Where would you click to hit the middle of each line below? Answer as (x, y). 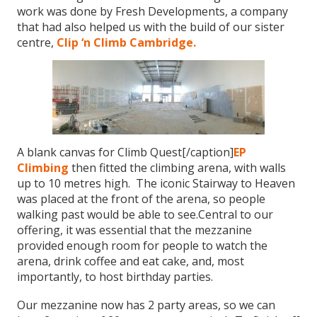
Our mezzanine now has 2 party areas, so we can (146, 305)
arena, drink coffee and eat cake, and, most (131, 261)
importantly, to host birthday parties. (118, 277)
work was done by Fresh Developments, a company (152, 11)
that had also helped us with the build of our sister (151, 27)
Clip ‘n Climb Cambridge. (126, 42)
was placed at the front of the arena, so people (141, 199)
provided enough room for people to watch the (142, 246)
